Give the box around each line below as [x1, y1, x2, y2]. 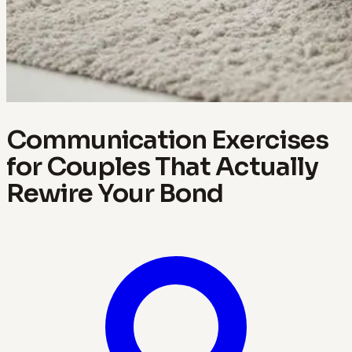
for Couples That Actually [6, 150, 318, 182]
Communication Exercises [6, 123, 328, 156]
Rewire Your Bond [6, 177, 224, 209]
